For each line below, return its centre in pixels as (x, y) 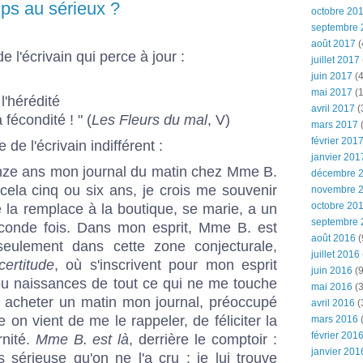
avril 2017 (333, 109)
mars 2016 (335, 319)
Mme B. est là (82, 340)
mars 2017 (335, 125)
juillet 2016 (335, 254)
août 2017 (333, 44)
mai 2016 (332, 287)
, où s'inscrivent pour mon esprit (165, 265)
